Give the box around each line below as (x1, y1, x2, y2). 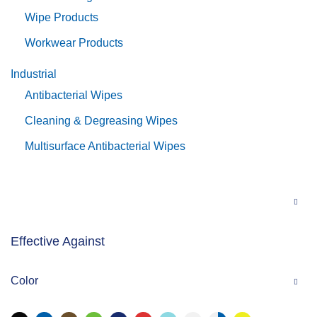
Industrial (11, 68, 57, 80)
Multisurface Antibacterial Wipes (25, 140, 185, 152)
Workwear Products (25, 37, 123, 49)
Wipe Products (25, 11, 98, 23)
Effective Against (11, 234, 105, 248)
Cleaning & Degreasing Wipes (25, 115, 178, 127)
